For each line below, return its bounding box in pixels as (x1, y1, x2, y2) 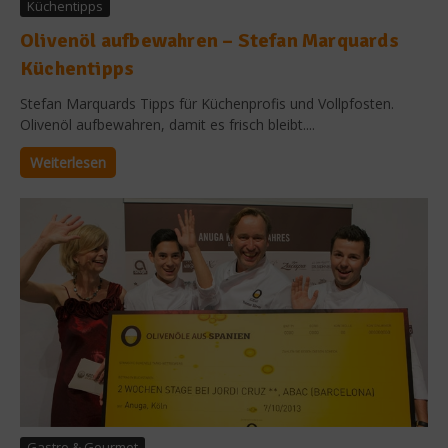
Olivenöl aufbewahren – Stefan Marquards (20, 27, 399, 53)
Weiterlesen (30, 152, 106, 172)
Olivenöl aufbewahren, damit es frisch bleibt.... (20, 114, 315, 134)
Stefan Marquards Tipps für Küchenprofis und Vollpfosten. (20, 93, 394, 113)
